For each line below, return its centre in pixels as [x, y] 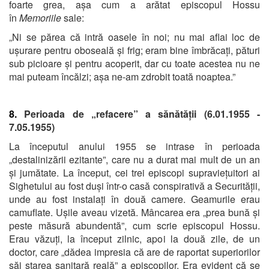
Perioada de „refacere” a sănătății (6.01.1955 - [142, 113]
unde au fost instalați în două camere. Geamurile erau [134, 199]
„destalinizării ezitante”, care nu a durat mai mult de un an [134, 159]
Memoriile [40, 17]
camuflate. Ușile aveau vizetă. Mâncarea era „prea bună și [134, 212]
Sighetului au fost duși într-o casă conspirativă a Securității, [134, 186]
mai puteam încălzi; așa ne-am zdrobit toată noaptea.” [122, 76]
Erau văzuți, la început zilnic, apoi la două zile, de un [134, 238]
